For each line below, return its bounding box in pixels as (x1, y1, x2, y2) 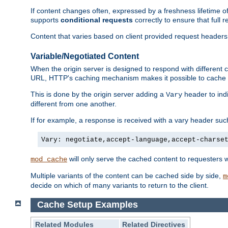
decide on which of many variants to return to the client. (31, 181, 209, 190)
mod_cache (31, 155, 67, 164)
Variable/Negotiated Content (31, 51, 139, 61)
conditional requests (61, 16, 133, 24)
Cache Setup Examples (37, 199, 138, 210)
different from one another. (31, 100, 117, 108)
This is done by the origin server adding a (31, 90, 166, 99)
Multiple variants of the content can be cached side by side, (31, 172, 223, 180)
